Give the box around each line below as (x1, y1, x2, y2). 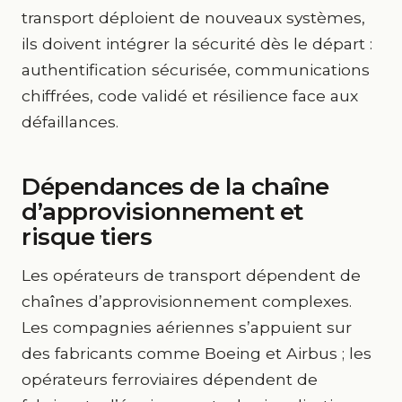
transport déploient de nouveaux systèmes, (22, 8, 365, 27)
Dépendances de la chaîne (22, 172, 329, 201)
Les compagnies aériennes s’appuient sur (22, 318, 352, 336)
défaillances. (22, 112, 118, 131)
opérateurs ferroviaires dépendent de (22, 370, 318, 389)
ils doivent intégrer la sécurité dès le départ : (22, 34, 372, 53)
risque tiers (22, 223, 153, 251)
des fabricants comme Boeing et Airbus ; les (22, 344, 371, 363)
